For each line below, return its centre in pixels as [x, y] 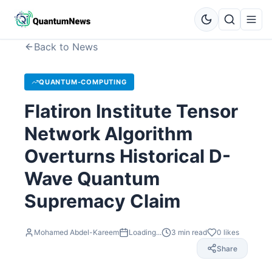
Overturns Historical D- [127, 156]
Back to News [66, 47]
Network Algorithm [108, 134]
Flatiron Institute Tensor [131, 111]
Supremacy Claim [102, 201]
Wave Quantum [92, 178]
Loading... [145, 232]
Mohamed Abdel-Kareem [76, 232]
